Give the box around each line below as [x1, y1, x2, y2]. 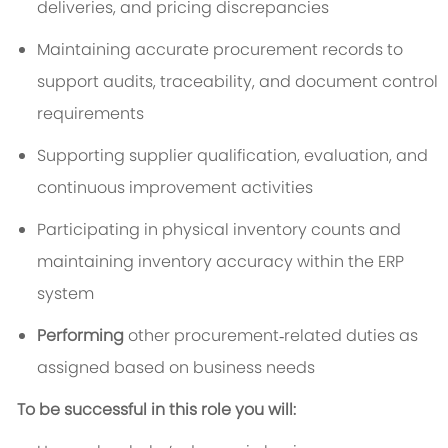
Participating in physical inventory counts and [36, 218, 401, 242]
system [36, 282, 94, 306]
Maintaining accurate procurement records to [36, 38, 403, 62]
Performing [36, 324, 124, 348]
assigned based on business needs [36, 356, 315, 380]
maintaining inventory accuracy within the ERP [36, 250, 404, 274]
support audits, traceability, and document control [36, 70, 438, 94]
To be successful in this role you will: [16, 398, 296, 422]
